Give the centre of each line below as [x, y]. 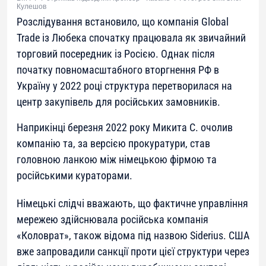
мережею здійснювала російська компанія [113, 219]
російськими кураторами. [75, 175]
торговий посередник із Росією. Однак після [116, 53]
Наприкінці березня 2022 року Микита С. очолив [125, 127]
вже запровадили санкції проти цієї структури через [133, 251]
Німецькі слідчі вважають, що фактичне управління [132, 203]
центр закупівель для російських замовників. [118, 102]
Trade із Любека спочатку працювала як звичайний [131, 37]
